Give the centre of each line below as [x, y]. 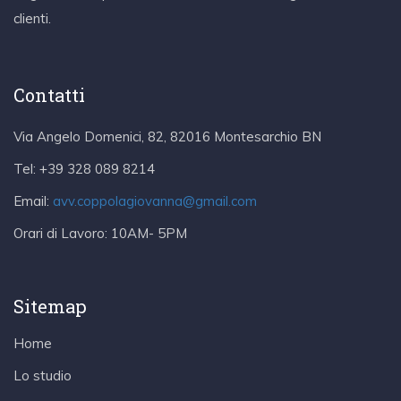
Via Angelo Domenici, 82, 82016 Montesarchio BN [167, 137]
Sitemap [50, 307]
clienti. [32, 19]
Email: [31, 201]
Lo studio [43, 376]
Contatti [49, 95]
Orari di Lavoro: [60, 234]
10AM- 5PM [147, 234]
